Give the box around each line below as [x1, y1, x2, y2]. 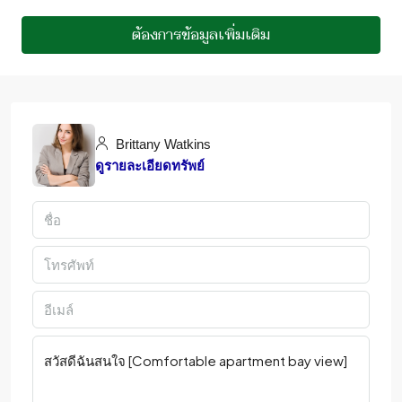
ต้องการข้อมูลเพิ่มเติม [132, 26, 270, 43]
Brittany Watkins [112, 136, 211, 152]
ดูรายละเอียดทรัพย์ [95, 158, 205, 173]
